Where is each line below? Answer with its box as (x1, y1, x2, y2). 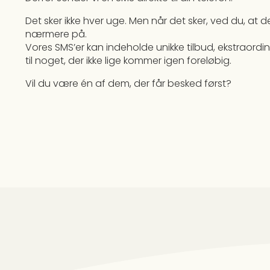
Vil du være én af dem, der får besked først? (25, 76, 231, 90)
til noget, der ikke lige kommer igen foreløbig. (25, 53, 231, 67)
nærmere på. (25, 27, 87, 41)
